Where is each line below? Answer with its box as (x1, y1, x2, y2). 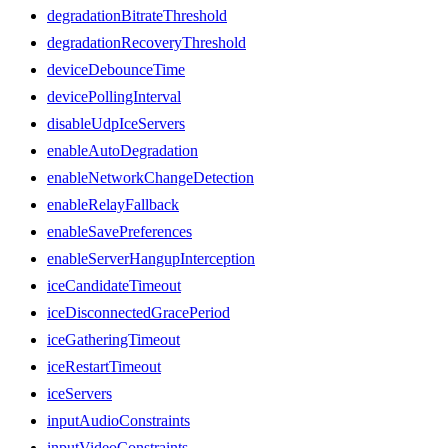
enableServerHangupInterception (47, 249, 255, 267)
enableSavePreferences (47, 222, 192, 240)
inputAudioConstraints (47, 411, 190, 429)
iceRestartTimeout (47, 357, 161, 375)
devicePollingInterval (47, 87, 181, 105)
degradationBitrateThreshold (47, 6, 227, 24)
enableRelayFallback (47, 195, 179, 213)
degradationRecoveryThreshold (47, 33, 246, 51)
